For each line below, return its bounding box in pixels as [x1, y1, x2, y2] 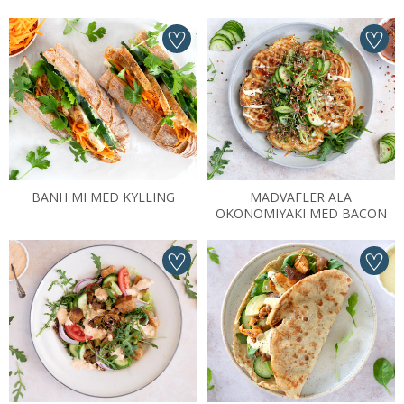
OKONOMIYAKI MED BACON [215, 205, 387, 222]
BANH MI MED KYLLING [32, 188, 175, 206]
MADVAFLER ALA [250, 188, 352, 206]
